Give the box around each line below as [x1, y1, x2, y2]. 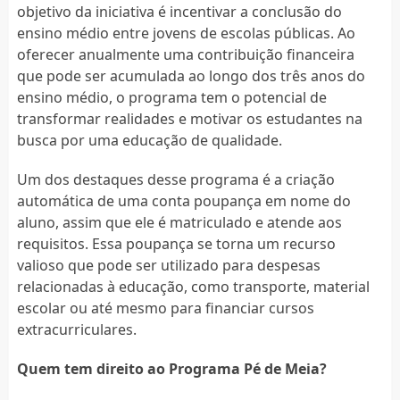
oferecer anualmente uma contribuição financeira [16, 44, 354, 64]
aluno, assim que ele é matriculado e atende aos [16, 212, 342, 232]
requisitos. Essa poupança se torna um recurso [16, 233, 336, 254]
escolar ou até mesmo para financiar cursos [16, 297, 314, 318]
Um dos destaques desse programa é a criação [16, 169, 335, 189]
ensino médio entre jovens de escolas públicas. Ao [16, 22, 355, 43]
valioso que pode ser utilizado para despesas [16, 254, 321, 275]
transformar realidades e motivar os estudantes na [16, 108, 362, 129]
